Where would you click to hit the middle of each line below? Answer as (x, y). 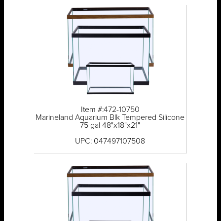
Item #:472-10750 (110, 110)
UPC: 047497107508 (110, 141)
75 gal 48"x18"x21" (110, 126)
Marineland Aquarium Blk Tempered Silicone (110, 118)
